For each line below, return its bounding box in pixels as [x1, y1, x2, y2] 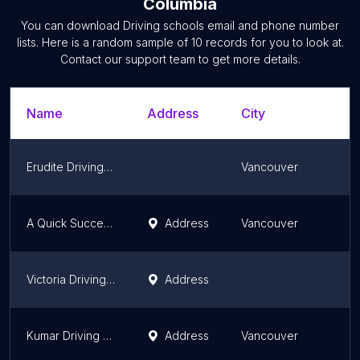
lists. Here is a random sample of [16, 35, 191, 49]
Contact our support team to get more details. [59, 52, 301, 66]
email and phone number [204, 18, 339, 32]
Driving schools [123, 18, 204, 32]
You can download [21, 18, 123, 32]
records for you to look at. [202, 35, 344, 49]
